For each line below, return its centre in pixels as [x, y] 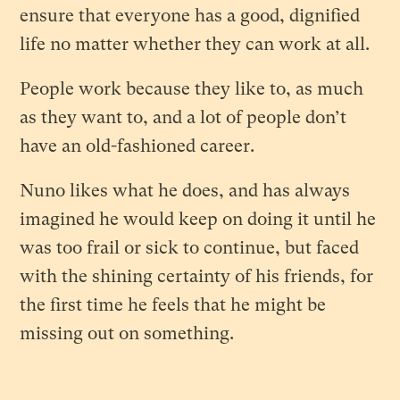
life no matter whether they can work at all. [197, 45]
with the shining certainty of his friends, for [197, 277]
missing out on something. [127, 334]
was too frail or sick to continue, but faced [190, 248]
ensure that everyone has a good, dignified [190, 16]
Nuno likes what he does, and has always [185, 191]
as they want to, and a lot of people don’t [183, 118]
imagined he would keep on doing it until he [198, 220]
